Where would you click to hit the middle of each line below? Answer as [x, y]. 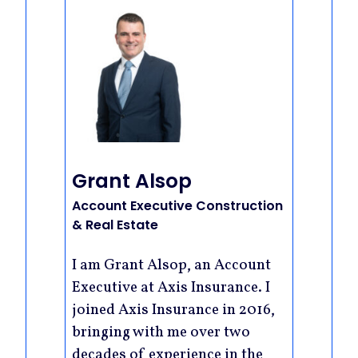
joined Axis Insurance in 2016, [173, 310]
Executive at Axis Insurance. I [171, 288]
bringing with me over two [161, 333]
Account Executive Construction [177, 206]
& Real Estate [115, 225]
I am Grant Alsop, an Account [171, 266]
